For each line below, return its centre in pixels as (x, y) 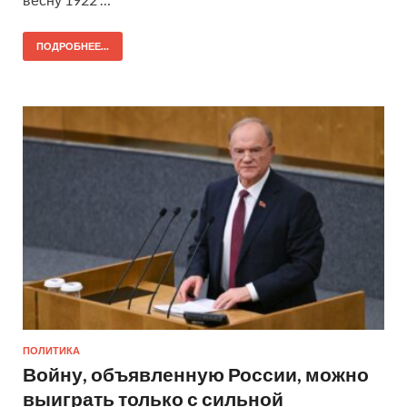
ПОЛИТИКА (51, 351)
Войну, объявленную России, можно (196, 374)
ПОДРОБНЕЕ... (73, 47)
